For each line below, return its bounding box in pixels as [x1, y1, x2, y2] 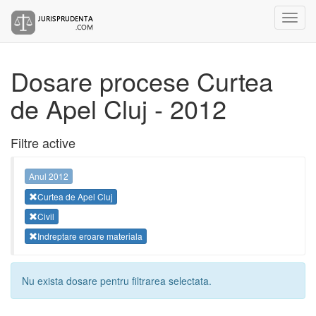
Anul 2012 [29, 170, 68, 183]
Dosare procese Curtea [11, 63, 273, 99]
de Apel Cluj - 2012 [11, 90, 226, 126]
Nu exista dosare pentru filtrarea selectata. [22, 274, 212, 288]
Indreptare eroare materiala [37, 230, 142, 243]
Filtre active [11, 133, 75, 152]
